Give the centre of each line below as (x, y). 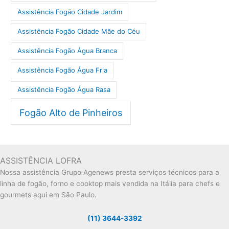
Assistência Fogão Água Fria (62, 70)
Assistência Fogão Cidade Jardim (70, 12)
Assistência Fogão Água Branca (67, 51)
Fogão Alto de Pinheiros (71, 112)
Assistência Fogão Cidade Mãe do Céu (78, 31)
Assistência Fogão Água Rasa (64, 90)
